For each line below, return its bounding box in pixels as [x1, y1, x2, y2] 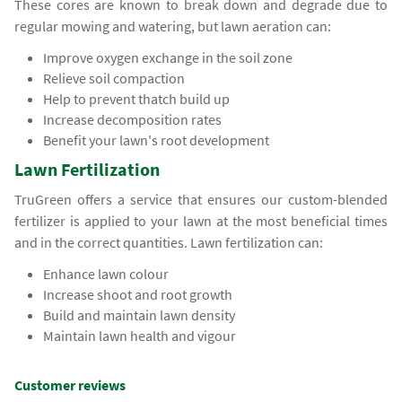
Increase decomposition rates [43, 110, 223, 129]
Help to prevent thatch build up [43, 90, 231, 109]
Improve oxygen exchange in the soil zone [43, 48, 293, 67]
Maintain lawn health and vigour [43, 327, 237, 345]
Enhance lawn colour [43, 265, 170, 284]
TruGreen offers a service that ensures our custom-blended [14, 190, 388, 209]
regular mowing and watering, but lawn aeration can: [14, 17, 332, 36]
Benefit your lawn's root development [43, 131, 270, 150]
